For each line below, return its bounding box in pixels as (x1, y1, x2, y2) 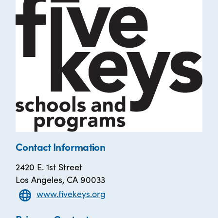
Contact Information (16, 139, 106, 154)
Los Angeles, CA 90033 (16, 173, 105, 185)
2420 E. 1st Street (16, 160, 82, 173)
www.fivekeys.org (36, 187, 106, 200)
